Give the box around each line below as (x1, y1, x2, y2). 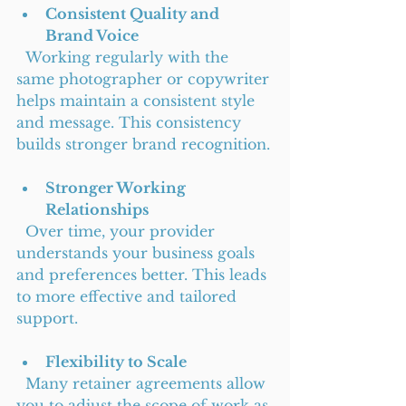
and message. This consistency (16, 113, 246, 131)
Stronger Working (45, 179, 189, 197)
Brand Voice (45, 26, 139, 44)
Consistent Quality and (45, 5, 223, 23)
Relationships (45, 200, 149, 218)
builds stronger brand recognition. (16, 135, 270, 153)
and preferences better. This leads (16, 266, 271, 284)
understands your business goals (16, 244, 259, 262)
